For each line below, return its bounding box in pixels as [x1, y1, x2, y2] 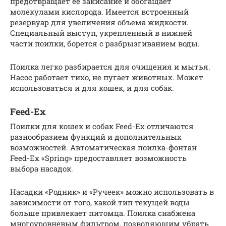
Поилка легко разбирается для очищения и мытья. [10, 62, 210, 72]
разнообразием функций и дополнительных [10, 132, 182, 142]
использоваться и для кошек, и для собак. [10, 83, 174, 93]
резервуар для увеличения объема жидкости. [10, 17, 189, 28]
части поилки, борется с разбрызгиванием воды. [10, 38, 200, 49]
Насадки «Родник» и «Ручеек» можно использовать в [10, 187, 214, 197]
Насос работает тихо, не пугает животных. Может [10, 72, 203, 83]
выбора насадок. [10, 163, 73, 174]
